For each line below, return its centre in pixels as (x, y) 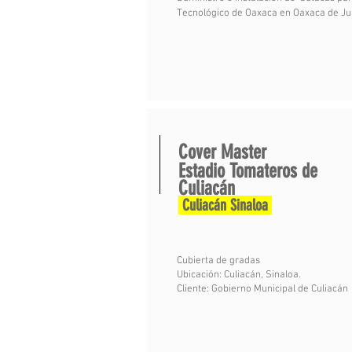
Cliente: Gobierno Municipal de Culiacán (264, 289)
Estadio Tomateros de (248, 171)
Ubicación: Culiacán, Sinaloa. (239, 275)
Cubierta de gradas (218, 261)
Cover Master (222, 152)
